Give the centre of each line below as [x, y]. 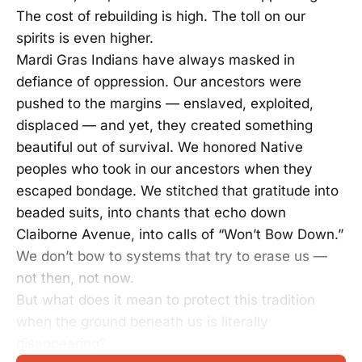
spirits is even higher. [85, 38]
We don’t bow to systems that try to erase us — [172, 256]
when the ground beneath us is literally [142, 322]
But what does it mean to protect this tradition [166, 300]
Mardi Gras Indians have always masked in [156, 60]
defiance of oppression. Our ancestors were [159, 82]
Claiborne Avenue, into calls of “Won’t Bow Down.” [180, 234]
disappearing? [61, 343]
